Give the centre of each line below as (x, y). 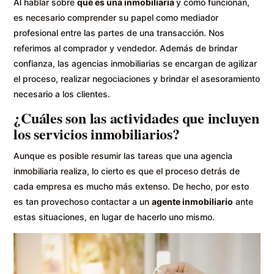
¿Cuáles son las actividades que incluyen (136, 117)
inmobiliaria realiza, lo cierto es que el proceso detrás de (127, 171)
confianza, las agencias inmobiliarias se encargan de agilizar (135, 63)
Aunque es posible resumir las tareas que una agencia (123, 155)
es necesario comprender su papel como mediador (116, 17)
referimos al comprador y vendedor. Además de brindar (126, 48)
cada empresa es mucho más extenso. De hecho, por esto (131, 186)
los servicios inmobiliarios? (97, 133)
